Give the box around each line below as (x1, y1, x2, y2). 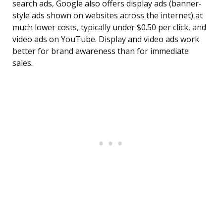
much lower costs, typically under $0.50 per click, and (12, 22, 206, 33)
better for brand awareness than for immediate (12, 46, 189, 57)
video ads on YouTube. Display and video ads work (12, 34, 199, 45)
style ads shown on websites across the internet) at (12, 10, 203, 21)
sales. (12, 57, 33, 69)
